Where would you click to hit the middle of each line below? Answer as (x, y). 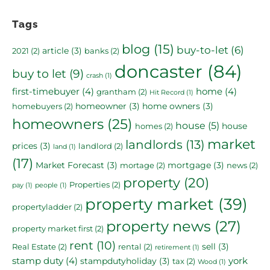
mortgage (189, 165)
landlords (154, 144)
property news (159, 226)
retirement (173, 247)
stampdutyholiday (118, 261)
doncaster (159, 71)
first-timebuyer (46, 91)
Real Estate (34, 246)
